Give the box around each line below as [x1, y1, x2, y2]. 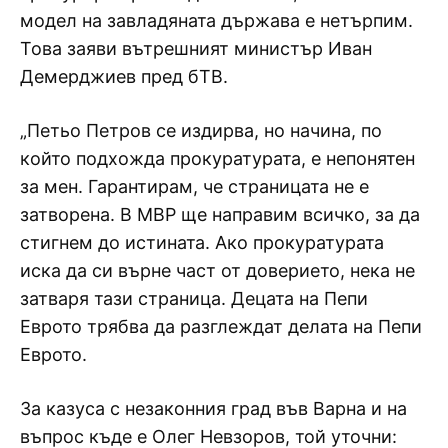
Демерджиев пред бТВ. [20, 65, 228, 87]
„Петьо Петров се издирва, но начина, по [20, 119, 382, 141]
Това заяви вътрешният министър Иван [20, 37, 372, 59]
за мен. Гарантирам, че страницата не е [20, 175, 369, 197]
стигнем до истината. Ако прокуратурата [20, 231, 384, 253]
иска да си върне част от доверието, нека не [20, 259, 415, 281]
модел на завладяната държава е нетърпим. [20, 9, 413, 31]
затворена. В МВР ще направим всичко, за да [20, 203, 420, 225]
